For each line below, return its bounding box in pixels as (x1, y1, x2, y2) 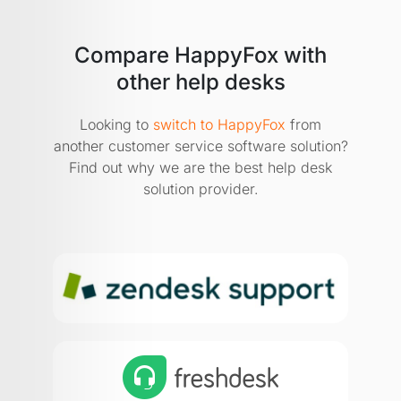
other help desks (115, 68, 286, 95)
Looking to (80, 115, 153, 133)
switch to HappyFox (153, 115, 286, 133)
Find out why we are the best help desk (69, 158, 332, 176)
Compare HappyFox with (74, 41, 327, 68)
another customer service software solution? (53, 136, 348, 155)
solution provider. (142, 179, 259, 198)
